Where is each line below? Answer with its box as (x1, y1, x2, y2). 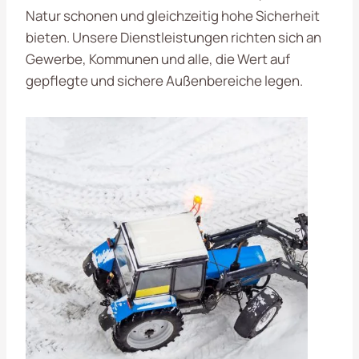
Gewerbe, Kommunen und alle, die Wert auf (26, 49, 290, 68)
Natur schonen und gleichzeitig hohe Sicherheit (26, 6, 320, 25)
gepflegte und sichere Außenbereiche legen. (26, 71, 303, 90)
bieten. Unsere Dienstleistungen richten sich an (26, 27, 321, 46)
